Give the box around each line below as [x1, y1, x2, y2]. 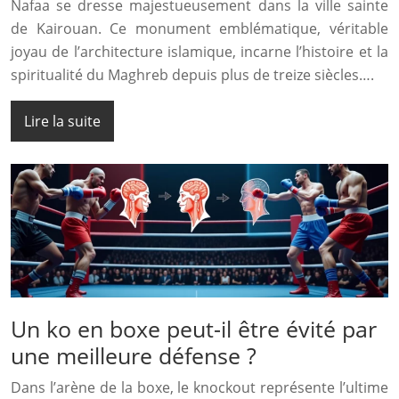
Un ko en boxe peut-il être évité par [11, 313, 377, 345]
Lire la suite [24, 110, 101, 131]
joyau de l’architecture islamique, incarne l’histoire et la [11, 41, 388, 61]
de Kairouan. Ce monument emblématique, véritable [11, 18, 388, 38]
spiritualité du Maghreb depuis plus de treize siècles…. [11, 64, 374, 85]
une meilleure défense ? [11, 340, 256, 371]
